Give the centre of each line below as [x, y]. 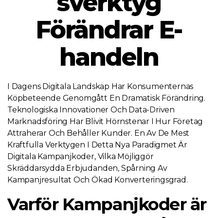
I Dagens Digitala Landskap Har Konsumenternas [100, 86]
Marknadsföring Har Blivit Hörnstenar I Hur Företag [105, 121]
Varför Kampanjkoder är [107, 204]
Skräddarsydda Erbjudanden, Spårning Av [87, 168]
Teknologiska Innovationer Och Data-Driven [91, 110]
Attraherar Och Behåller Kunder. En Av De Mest [99, 133]
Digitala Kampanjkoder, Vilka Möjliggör [81, 156]
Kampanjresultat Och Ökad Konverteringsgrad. [98, 180]
